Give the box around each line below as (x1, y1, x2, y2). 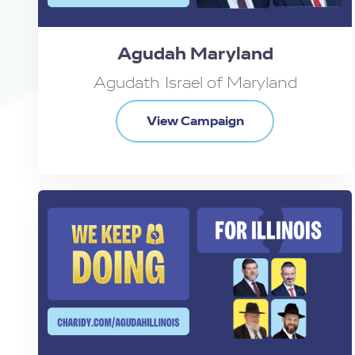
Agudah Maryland (116, 43, 273, 66)
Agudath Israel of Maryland (93, 73, 297, 94)
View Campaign (146, 113, 244, 130)
